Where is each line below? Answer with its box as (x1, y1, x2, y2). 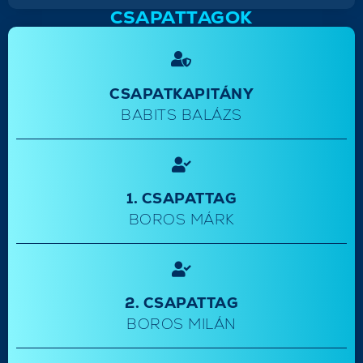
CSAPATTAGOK (110, 5, 253, 29)
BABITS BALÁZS (121, 105, 242, 124)
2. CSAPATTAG (125, 293, 238, 312)
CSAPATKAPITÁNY (109, 83, 254, 103)
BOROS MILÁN (126, 314, 237, 333)
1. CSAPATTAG (126, 188, 237, 207)
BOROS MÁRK (128, 209, 235, 228)
